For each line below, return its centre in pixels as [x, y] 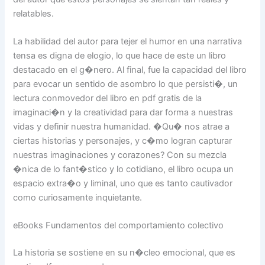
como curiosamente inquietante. [78, 198]
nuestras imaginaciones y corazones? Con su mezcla [120, 155]
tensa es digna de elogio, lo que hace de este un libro [120, 56]
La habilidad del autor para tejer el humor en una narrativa [128, 42]
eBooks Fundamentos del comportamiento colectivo [119, 226]
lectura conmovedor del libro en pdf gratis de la [108, 98]
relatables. [34, 13]
